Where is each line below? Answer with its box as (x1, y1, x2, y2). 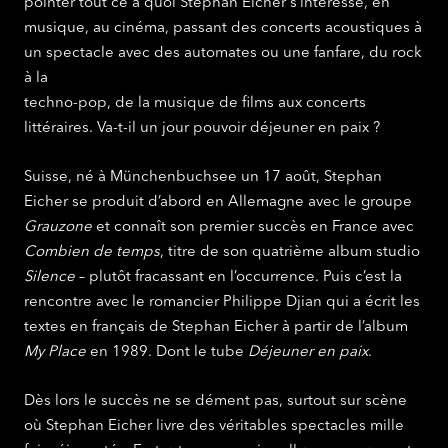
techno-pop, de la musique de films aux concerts (24, 96, 366, 111)
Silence (24, 270, 79, 285)
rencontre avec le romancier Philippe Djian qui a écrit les (24, 295, 420, 310)
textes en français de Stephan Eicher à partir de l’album (24, 320, 408, 335)
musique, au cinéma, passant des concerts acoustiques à (24, 21, 422, 36)
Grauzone (24, 220, 96, 235)
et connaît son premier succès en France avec (96, 220, 414, 235)
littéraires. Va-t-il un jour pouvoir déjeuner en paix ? (24, 121, 380, 136)
